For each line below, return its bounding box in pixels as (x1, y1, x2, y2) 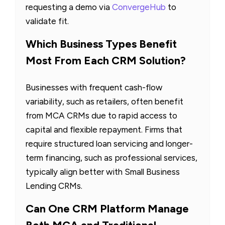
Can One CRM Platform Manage (26, 201, 189, 215)
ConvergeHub (112, 2, 166, 12)
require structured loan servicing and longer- (26, 138, 193, 149)
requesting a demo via (26, 2, 112, 12)
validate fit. (26, 16, 69, 26)
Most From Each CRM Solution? (26, 53, 186, 67)
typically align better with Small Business (26, 166, 180, 177)
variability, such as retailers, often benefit (26, 96, 183, 106)
